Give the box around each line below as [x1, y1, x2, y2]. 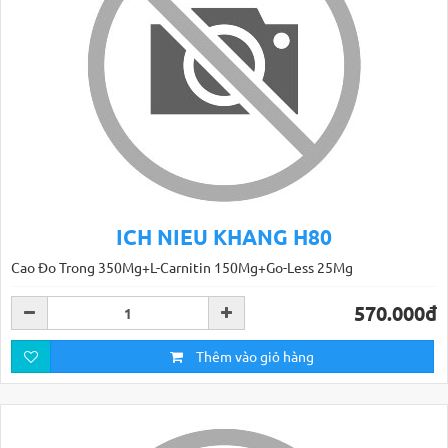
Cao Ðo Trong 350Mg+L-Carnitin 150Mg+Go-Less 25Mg [11, 258, 353, 276]
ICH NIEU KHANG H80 [116, 223, 332, 250]
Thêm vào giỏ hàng [193, 347, 314, 365]
